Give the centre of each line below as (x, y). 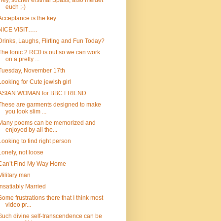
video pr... (18, 205)
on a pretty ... (22, 59)
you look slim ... (26, 111)
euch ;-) (15, 7)
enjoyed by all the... (31, 130)
